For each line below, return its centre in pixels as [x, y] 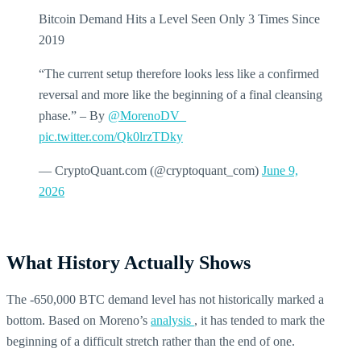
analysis [172, 320]
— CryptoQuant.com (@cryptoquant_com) [150, 170]
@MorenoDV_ [147, 115]
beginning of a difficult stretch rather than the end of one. [151, 341]
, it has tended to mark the [259, 320]
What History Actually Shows [129, 262]
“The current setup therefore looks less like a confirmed [179, 73]
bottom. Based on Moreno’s [79, 320]
